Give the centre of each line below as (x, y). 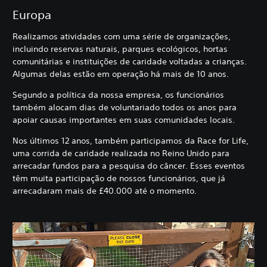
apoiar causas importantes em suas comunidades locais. (125, 119)
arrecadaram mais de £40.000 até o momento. (107, 190)
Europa (32, 14)
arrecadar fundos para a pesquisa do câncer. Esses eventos (129, 165)
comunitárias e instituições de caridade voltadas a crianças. (130, 61)
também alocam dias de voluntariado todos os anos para (125, 107)
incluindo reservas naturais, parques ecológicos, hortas (120, 49)
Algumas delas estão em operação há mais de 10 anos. (122, 74)
